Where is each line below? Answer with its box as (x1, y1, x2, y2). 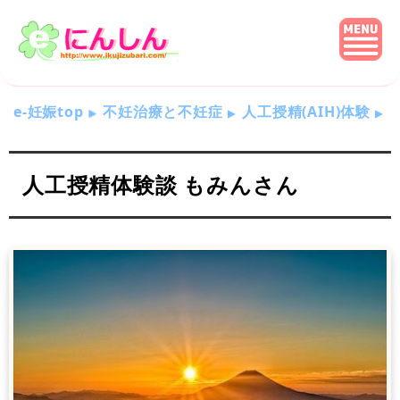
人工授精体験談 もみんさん (22, 170, 299, 199)
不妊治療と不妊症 (103, 102, 223, 121)
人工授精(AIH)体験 (242, 102, 371, 121)
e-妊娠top (13, 102, 84, 121)
